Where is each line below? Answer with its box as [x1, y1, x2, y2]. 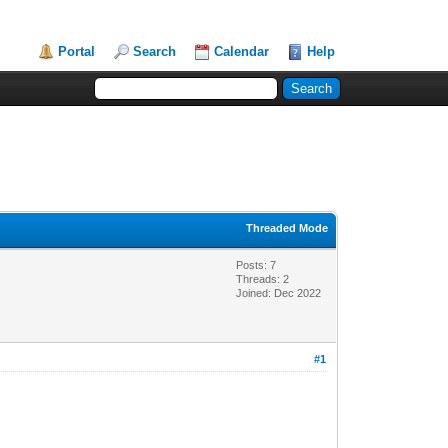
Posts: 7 [236, 258, 277, 271]
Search [133, 44, 177, 59]
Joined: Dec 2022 [236, 286, 322, 299]
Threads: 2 [236, 272, 290, 285]
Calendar [214, 44, 270, 59]
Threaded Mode [246, 221, 329, 234]
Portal [58, 44, 96, 59]
